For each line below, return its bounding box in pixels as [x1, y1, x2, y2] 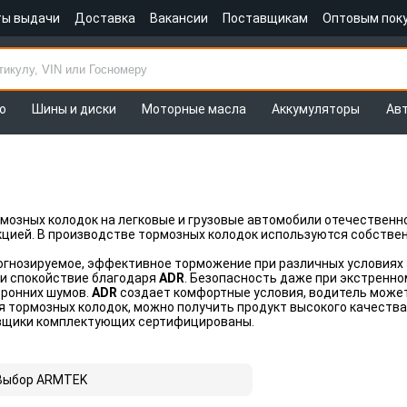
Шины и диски [31, 102, 116, 116]
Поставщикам [223, 11, 308, 25]
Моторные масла [142, 102, 247, 116]
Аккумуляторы [272, 102, 361, 116]
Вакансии [150, 11, 208, 25]
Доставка [74, 11, 135, 25]
